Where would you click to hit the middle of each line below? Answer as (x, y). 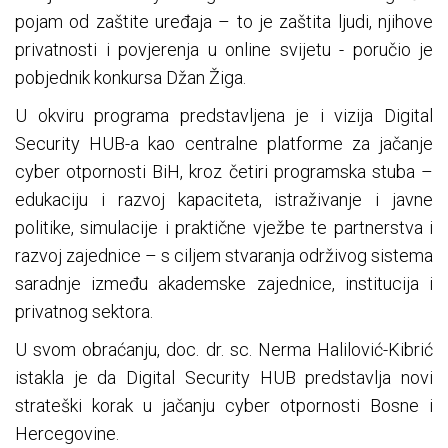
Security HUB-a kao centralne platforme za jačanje (224, 144)
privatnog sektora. (84, 312)
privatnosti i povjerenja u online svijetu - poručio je (224, 50)
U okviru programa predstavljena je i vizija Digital (224, 116)
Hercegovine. (67, 434)
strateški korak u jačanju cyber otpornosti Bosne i (224, 406)
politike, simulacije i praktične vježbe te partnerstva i (224, 228)
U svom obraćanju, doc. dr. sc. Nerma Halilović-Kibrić (224, 350)
